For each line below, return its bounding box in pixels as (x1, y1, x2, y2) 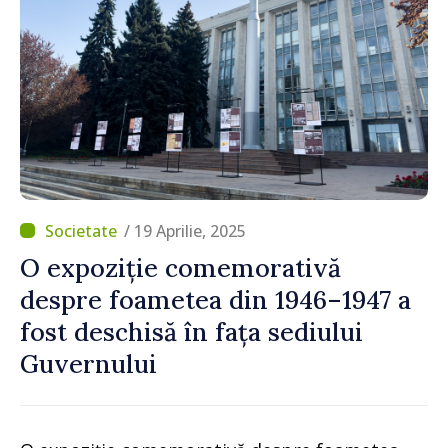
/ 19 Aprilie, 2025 (124, 219, 246, 242)
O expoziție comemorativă (20, 251, 341, 284)
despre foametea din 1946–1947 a (20, 283, 411, 316)
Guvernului (20, 347, 157, 380)
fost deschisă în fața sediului (20, 315, 363, 348)
